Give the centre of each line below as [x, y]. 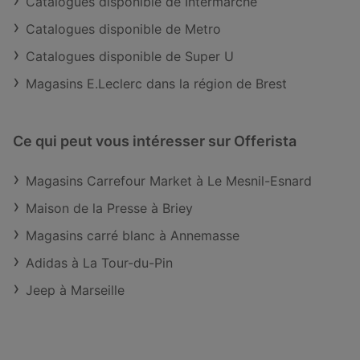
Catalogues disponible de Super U [130, 56]
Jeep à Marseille [75, 290]
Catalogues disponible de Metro [123, 29]
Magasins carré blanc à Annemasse [133, 235]
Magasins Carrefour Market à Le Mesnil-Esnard [169, 180]
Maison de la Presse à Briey [109, 208]
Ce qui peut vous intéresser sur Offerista [155, 141]
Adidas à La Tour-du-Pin [99, 262]
